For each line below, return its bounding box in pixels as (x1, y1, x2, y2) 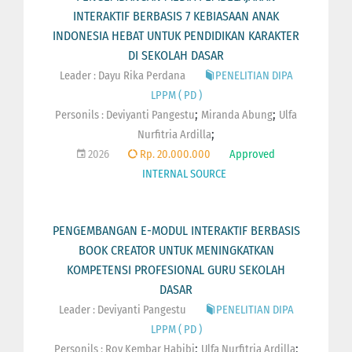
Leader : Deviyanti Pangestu (58, 302, 186, 317)
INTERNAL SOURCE (141, 167, 226, 181)
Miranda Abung (201, 108, 273, 122)
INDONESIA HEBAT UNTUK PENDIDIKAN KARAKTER (53, 27, 299, 43)
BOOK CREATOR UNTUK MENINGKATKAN (78, 242, 274, 258)
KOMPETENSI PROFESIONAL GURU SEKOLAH (67, 262, 285, 277)
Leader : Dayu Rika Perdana (59, 68, 185, 82)
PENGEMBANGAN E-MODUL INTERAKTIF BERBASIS (52, 222, 300, 238)
